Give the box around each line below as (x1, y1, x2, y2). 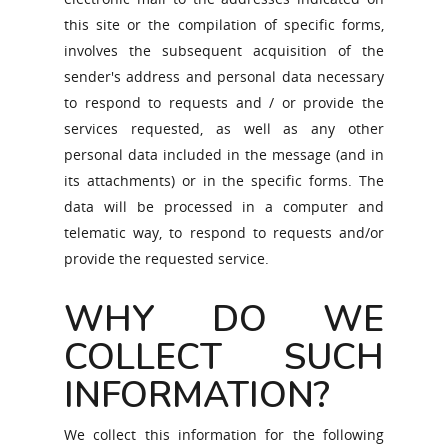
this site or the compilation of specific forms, (64, 15, 384, 34)
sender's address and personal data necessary (64, 67, 384, 86)
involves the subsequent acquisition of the (64, 41, 384, 60)
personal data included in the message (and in (64, 145, 384, 164)
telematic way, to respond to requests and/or (64, 223, 384, 242)
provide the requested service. (64, 249, 269, 268)
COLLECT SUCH (64, 333, 384, 382)
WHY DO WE (64, 295, 384, 344)
